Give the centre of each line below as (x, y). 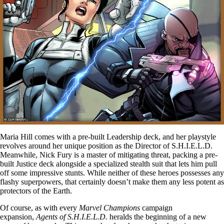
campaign (156, 207)
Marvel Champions (109, 207)
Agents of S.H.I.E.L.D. (72, 216)
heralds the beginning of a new (157, 216)
